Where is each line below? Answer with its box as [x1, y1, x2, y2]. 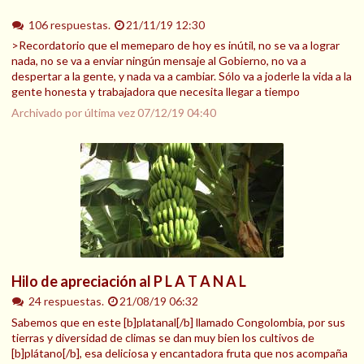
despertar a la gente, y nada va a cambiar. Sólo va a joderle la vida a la [11, 69, 352, 84]
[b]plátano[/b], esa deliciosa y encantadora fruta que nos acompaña [11, 345, 348, 360]
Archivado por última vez [11, 106, 137, 120]
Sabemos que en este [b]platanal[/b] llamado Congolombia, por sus [11, 314, 345, 329]
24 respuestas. [28, 294, 106, 309]
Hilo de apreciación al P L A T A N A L [11, 272, 246, 291]
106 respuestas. [28, 18, 113, 32]
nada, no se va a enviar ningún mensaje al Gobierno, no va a [11, 54, 306, 68]
